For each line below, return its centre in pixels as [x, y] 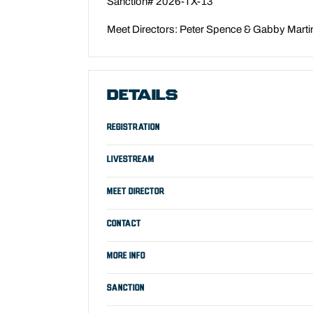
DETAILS [142, 96]
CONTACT [124, 224]
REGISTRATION [133, 127]
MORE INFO [126, 256]
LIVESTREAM [131, 159]
